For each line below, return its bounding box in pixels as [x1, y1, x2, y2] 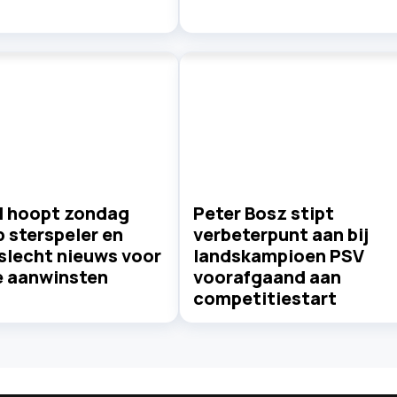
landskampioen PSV [192, 244, 364, 269]
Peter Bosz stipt [192, 201, 334, 226]
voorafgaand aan [192, 265, 341, 290]
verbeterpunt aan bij [192, 222, 369, 247]
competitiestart [192, 286, 337, 311]
